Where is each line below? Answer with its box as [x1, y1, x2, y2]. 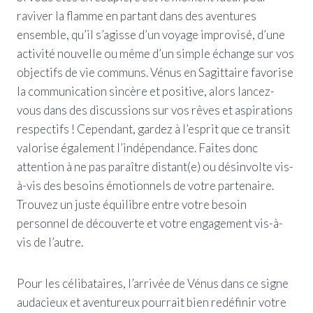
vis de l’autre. [17, 234, 83, 249]
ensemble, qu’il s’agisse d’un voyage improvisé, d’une [17, 27, 285, 42]
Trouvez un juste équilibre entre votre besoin [17, 196, 247, 212]
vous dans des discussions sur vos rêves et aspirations [17, 102, 293, 117]
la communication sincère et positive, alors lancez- [17, 83, 275, 99]
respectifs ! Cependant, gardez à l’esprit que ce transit [17, 121, 290, 136]
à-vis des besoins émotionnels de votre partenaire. [17, 177, 274, 193]
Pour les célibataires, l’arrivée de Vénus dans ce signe [17, 275, 289, 291]
